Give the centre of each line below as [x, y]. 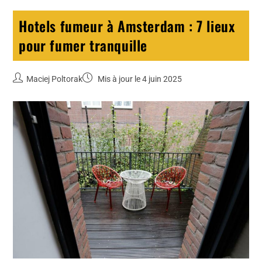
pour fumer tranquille [83, 45]
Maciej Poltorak [55, 79]
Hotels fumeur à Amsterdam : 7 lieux [127, 26]
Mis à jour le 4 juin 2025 [139, 79]
